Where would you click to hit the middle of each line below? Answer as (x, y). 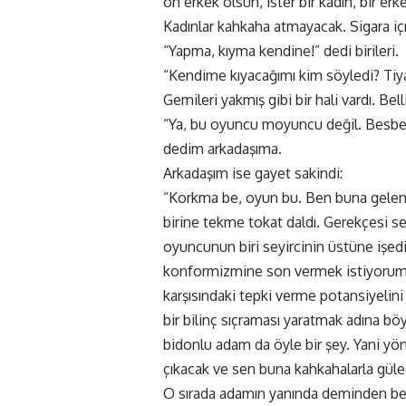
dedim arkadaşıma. (222, 149)
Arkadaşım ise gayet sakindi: (253, 174)
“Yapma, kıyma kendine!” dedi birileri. (281, 51)
